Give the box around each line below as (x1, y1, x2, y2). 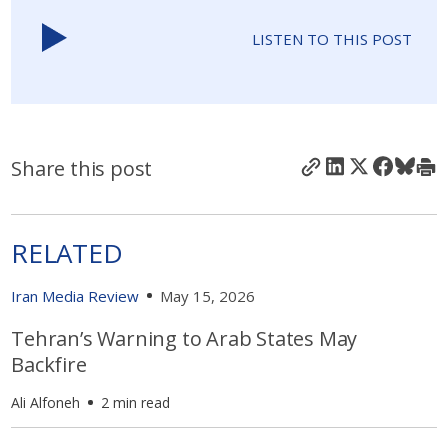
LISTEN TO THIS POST (251, 29, 412, 50)
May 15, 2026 (160, 285, 256, 306)
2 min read (101, 392, 171, 412)
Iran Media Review (11, 285, 140, 306)
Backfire (11, 350, 87, 378)
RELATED (11, 234, 123, 271)
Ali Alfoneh (11, 392, 81, 412)
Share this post (11, 155, 153, 183)
